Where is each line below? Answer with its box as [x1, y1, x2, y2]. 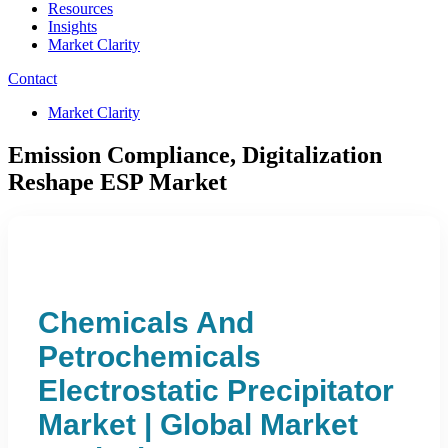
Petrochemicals [38, 339, 261, 373]
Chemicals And [38, 305, 254, 339]
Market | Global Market [38, 407, 358, 441]
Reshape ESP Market [8, 168, 227, 195]
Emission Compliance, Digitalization [8, 141, 382, 168]
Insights [48, 18, 97, 35]
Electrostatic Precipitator [38, 373, 394, 407]
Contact [8, 70, 57, 87]
